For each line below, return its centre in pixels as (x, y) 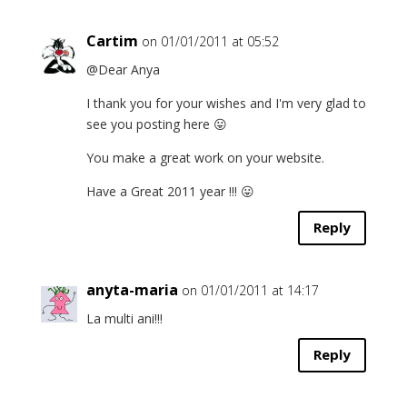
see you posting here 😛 (156, 124)
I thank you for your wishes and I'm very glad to (226, 103)
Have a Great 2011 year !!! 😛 (170, 191)
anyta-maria (132, 289)
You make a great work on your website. (205, 157)
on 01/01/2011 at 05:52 (210, 41)
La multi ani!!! (124, 318)
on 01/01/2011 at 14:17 (250, 290)
